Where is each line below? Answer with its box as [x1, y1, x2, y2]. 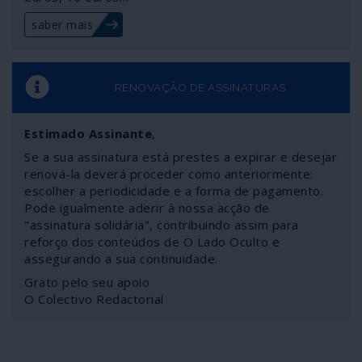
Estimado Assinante [24, 124, 152, 141]
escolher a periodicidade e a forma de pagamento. [24, 182, 323, 199]
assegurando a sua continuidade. [24, 250, 218, 267]
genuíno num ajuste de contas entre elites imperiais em [12, 8, 343, 25]
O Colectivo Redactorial [24, 290, 164, 307]
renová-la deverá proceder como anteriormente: [24, 165, 314, 182]
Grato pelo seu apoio [24, 273, 149, 290]
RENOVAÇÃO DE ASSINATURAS [114, 80, 286, 94]
